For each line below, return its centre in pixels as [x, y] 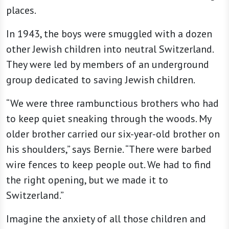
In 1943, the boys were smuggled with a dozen [109, 33]
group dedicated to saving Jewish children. [101, 79]
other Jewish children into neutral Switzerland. [110, 49]
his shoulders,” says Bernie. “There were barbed [109, 149]
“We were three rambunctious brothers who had [112, 103]
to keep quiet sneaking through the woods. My [109, 118]
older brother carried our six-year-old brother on [113, 134]
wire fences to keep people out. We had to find [109, 164]
